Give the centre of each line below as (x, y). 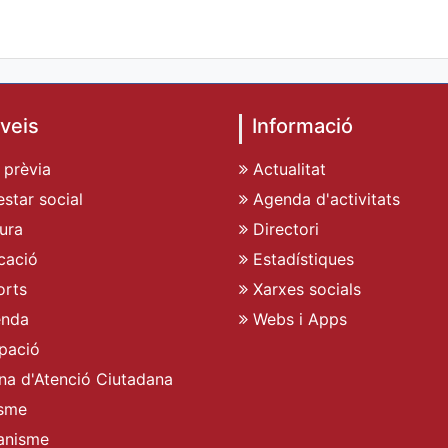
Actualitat (287, 169)
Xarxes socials (304, 289)
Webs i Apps (297, 319)
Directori (283, 229)
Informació (302, 126)
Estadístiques (301, 259)
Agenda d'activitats (324, 199)
